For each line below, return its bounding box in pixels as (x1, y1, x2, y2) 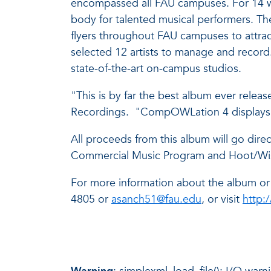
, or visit (201, 191, 243, 207)
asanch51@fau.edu (111, 191, 201, 207)
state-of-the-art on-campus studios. (71, 60, 241, 76)
